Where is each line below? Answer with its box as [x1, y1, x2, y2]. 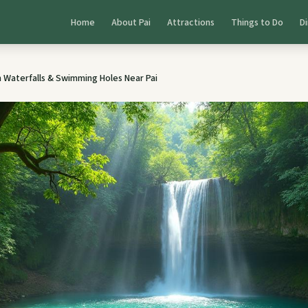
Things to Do [231, 16, 283, 30]
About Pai [111, 16, 151, 30]
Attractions [167, 16, 214, 30]
